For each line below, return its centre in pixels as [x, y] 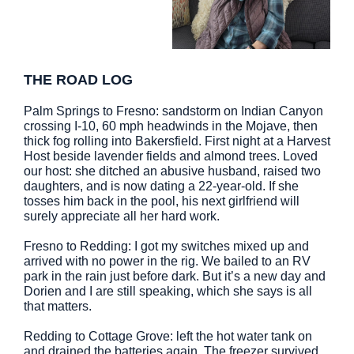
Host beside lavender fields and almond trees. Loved [171, 156]
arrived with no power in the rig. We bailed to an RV [167, 261]
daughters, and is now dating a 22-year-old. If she [161, 186]
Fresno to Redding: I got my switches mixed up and [166, 246]
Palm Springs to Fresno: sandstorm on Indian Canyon [173, 111]
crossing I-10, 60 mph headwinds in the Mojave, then [171, 126]
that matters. [58, 306]
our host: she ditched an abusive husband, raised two [172, 171]
